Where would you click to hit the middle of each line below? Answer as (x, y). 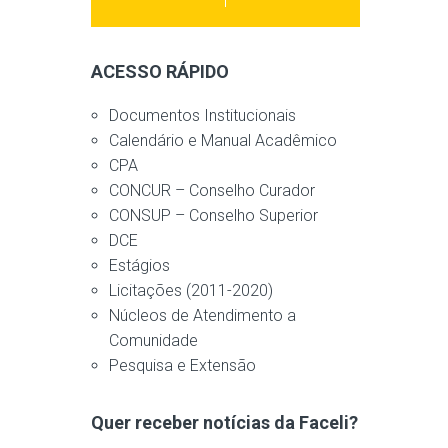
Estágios (139, 265)
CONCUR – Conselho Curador (212, 190)
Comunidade (153, 340)
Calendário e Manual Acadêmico (223, 140)
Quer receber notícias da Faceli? (224, 422)
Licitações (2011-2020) (191, 290)
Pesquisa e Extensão (182, 365)
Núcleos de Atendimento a (202, 315)
